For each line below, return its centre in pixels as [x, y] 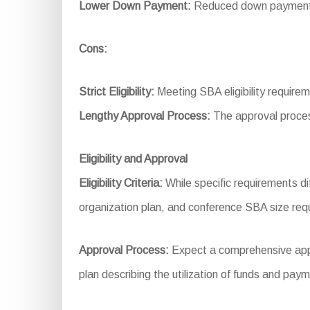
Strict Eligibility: [116, 91]
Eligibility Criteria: [120, 183]
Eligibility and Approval [133, 158]
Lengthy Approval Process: [144, 116]
